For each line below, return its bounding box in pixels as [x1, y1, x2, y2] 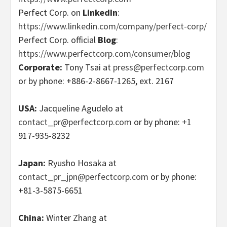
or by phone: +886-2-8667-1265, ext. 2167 [18, 74, 174, 87]
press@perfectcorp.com [113, 61, 204, 73]
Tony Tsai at [64, 61, 113, 73]
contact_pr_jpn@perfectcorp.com [18, 170, 148, 182]
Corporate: [18, 61, 64, 73]
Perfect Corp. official [18, 33, 98, 46]
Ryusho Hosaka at [48, 157, 117, 169]
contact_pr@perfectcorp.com [18, 116, 132, 128]
